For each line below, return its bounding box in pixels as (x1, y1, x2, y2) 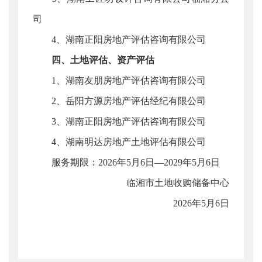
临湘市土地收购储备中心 (108, 178, 229, 188)
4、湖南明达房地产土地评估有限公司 (33, 137, 206, 147)
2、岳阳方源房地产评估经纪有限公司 (33, 96, 206, 106)
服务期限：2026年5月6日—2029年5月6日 (33, 157, 220, 167)
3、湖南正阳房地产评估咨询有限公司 (33, 116, 206, 126)
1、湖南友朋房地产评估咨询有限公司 (33, 75, 206, 85)
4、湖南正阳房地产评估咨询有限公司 (33, 35, 206, 44)
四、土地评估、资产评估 (51, 55, 154, 65)
